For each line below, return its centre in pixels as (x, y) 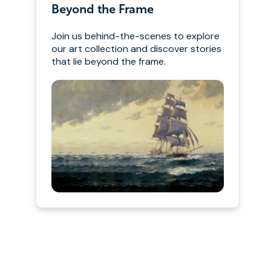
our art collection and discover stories (136, 49)
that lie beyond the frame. (109, 62)
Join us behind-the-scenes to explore (135, 36)
